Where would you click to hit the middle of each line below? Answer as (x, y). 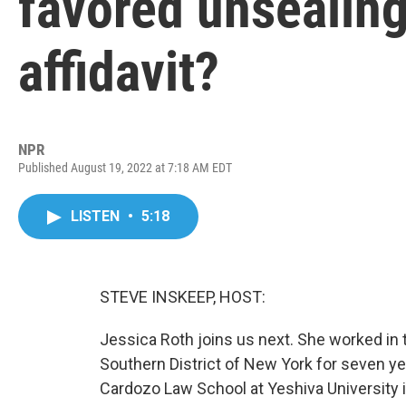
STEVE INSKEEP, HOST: (183, 297)
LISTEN (97, 216)
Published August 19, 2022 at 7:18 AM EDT (125, 168)
